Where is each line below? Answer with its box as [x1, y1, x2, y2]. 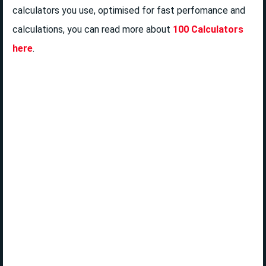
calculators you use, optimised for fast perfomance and [12, 5, 245, 17]
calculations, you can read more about [12, 24, 173, 36]
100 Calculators [173, 24, 243, 36]
